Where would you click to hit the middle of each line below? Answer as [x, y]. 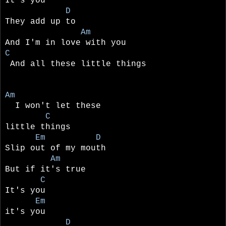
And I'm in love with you [66, 43]
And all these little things [76, 64]
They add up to [40, 21]
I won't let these [55, 106]
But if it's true [45, 169]
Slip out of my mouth [55, 148]
